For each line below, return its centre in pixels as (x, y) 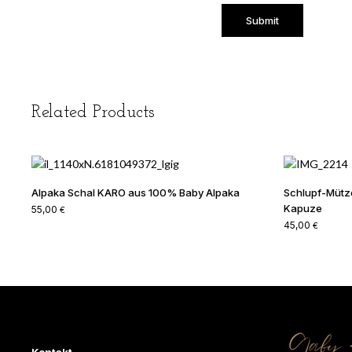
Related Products (93, 113)
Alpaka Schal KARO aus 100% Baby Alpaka (136, 193)
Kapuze (303, 209)
